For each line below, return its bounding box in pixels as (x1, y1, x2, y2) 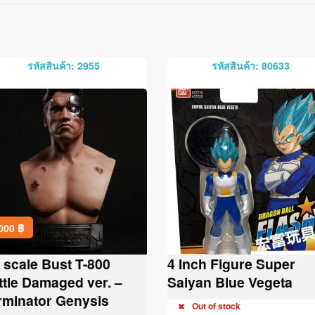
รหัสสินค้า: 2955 (27, 58, 101, 72)
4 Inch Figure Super (167, 253, 296, 274)
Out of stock (192, 300, 241, 312)
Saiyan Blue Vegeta (167, 271, 293, 292)
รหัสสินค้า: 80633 (211, 58, 290, 72)
